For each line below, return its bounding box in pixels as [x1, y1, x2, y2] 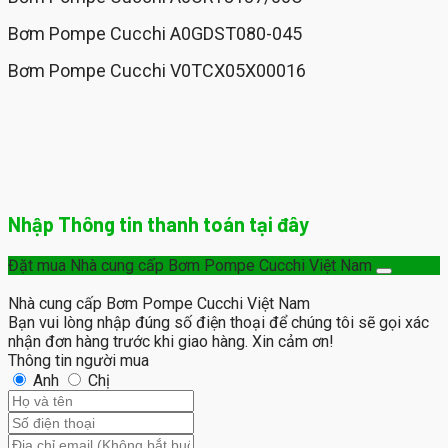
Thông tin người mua [8, 351, 149, 371]
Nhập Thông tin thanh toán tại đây [8, 212, 309, 237]
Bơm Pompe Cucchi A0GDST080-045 [8, 23, 302, 45]
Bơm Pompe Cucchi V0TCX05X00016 [8, 60, 306, 82]
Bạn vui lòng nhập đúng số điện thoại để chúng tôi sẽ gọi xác [8, 313, 429, 333]
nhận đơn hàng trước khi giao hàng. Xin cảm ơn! [8, 332, 334, 352]
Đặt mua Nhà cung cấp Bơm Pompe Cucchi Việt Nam [8, 256, 372, 276]
